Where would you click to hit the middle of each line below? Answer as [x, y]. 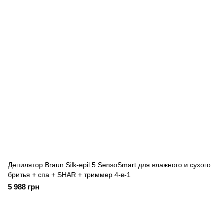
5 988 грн [24, 187]
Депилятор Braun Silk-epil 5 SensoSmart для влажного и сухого [109, 165]
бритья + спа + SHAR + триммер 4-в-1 [69, 175]
